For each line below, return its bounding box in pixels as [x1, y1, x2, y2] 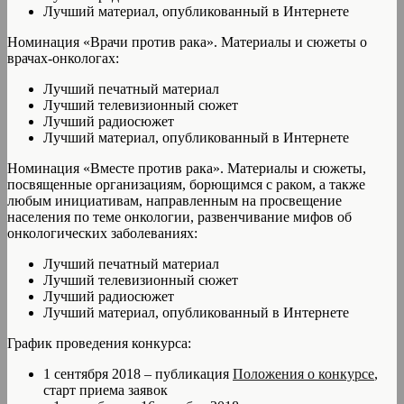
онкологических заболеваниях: [7, 225, 197, 241]
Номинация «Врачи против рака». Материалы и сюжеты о [7, 33, 367, 50]
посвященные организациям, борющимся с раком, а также [7, 176, 365, 192]
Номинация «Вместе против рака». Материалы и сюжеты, [7, 160, 366, 176]
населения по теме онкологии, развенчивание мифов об [7, 208, 352, 225]
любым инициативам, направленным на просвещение [7, 192, 342, 208]
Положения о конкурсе [233, 365, 374, 381]
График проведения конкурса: [7, 335, 191, 351]
